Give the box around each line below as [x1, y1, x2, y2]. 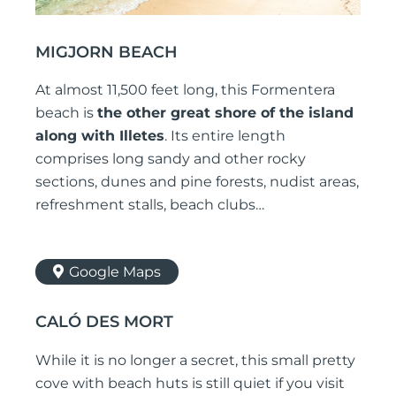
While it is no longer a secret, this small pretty [35, 351, 355, 369]
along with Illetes [35, 127, 164, 145]
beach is [35, 104, 97, 122]
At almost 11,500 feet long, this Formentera [35, 81, 335, 99]
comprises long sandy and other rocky [35, 150, 306, 168]
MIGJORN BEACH [35, 42, 178, 63]
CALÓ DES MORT [35, 312, 173, 332]
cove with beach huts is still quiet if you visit [35, 374, 345, 392]
